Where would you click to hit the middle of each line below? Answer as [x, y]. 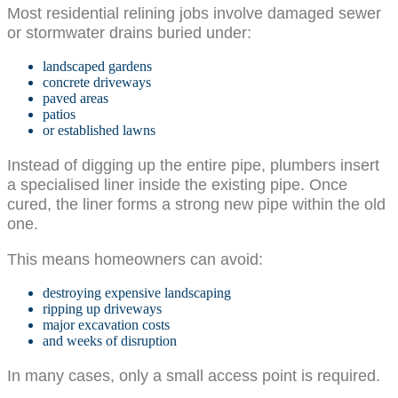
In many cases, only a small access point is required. [194, 375]
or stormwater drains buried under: [129, 32]
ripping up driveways [102, 309]
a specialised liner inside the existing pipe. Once [177, 184]
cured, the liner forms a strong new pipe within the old [196, 203]
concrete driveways [97, 83]
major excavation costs [106, 325]
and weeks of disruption [110, 341]
